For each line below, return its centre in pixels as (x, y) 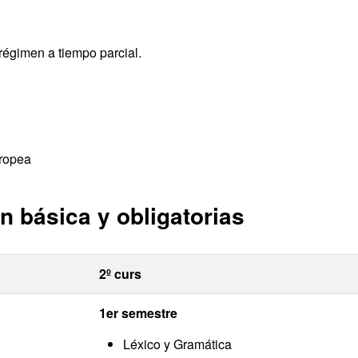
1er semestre (138, 313)
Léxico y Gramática (177, 344)
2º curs (120, 274)
